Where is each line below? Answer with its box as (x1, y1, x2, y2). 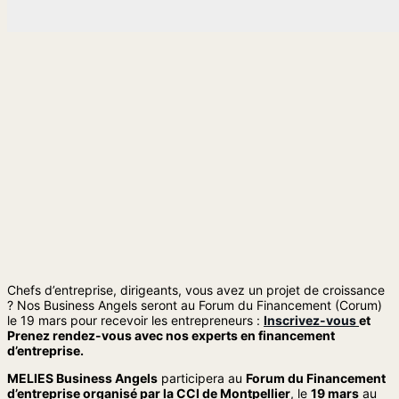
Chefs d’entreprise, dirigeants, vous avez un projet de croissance (7, 282, 385, 297)
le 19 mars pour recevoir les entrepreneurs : (7, 313, 264, 328)
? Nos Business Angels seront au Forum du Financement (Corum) (7, 297, 382, 313)
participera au (158, 370, 246, 386)
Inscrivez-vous (264, 313, 359, 328)
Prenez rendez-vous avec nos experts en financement (7, 328, 335, 343)
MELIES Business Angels (7, 370, 158, 386)
